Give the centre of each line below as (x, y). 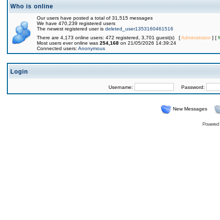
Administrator (196, 38)
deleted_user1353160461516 (139, 29)
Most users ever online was (68, 43)
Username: (121, 87)
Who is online (32, 6)
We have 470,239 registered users (76, 23)
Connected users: (57, 48)
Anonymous (92, 48)
